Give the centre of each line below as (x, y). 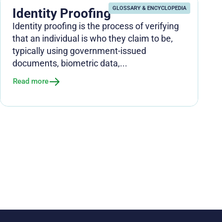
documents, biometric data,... (70, 63)
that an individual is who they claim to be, (93, 38)
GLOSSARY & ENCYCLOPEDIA (149, 8)
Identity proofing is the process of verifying (96, 26)
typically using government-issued (79, 51)
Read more (31, 82)
